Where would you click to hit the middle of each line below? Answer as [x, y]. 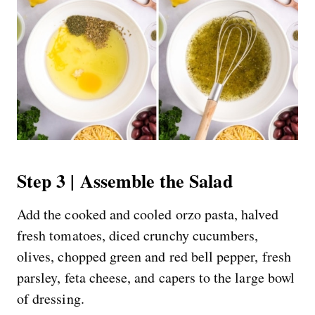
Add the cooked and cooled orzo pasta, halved [148, 214]
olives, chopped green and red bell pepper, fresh [154, 257]
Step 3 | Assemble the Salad [125, 181]
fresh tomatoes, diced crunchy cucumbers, [138, 236]
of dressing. [51, 299]
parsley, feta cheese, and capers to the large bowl [156, 278]
